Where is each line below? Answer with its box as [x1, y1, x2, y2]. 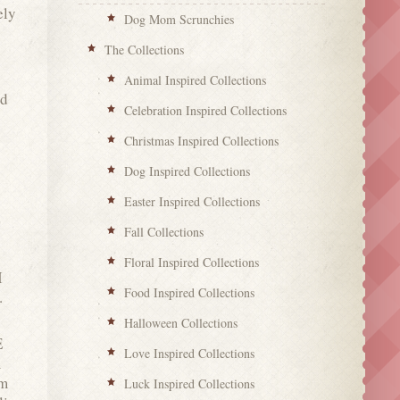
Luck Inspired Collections [124, 374, 255, 392]
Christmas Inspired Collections [124, 131, 279, 149]
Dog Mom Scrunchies [124, 10, 235, 28]
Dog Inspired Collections [124, 162, 251, 179]
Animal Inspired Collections [124, 71, 267, 88]
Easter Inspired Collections [124, 192, 261, 210]
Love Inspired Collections [124, 344, 255, 362]
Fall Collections [124, 222, 204, 240]
